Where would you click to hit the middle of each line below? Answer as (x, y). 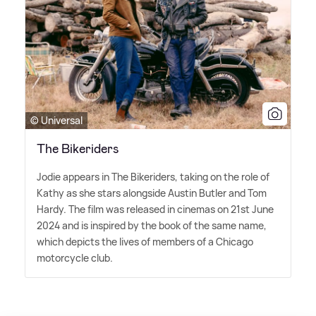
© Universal (56, 121)
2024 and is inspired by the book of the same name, (152, 226)
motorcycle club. (75, 258)
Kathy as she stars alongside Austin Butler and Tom (152, 193)
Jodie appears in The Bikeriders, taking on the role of (153, 177)
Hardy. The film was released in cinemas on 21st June (155, 209)
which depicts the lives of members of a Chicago (145, 242)
